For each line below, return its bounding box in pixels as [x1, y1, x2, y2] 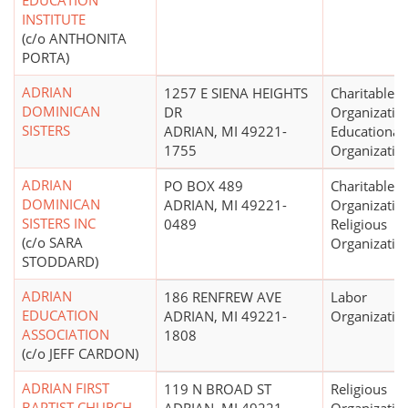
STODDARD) [22, 252, 98, 271]
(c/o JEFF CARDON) [22, 344, 138, 363]
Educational [331, 122, 403, 141]
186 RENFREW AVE [164, 288, 281, 307]
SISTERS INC [22, 214, 96, 233]
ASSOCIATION [22, 325, 109, 344]
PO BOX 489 [164, 177, 243, 196]
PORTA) [22, 48, 69, 67]
